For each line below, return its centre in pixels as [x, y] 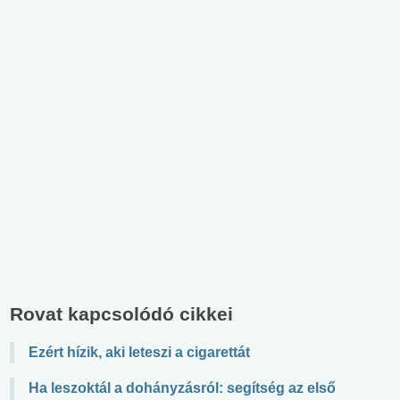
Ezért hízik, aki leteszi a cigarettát [139, 352]
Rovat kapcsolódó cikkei [121, 313]
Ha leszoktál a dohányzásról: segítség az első [182, 387]
